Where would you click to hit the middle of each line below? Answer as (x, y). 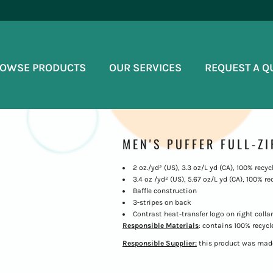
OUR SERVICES (145, 67)
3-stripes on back (162, 202)
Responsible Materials (160, 225)
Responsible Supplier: (159, 243)
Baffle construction (165, 190)
